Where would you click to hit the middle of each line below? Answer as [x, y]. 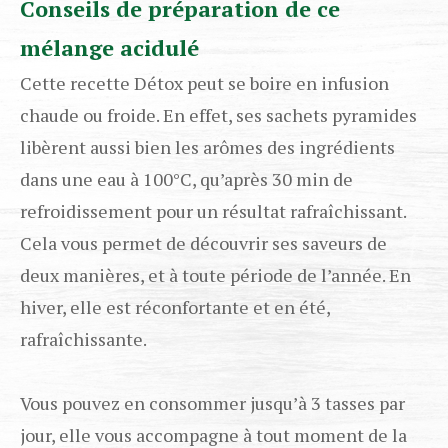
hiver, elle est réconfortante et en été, [175, 307]
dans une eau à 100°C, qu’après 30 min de [186, 179]
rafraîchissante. [83, 339]
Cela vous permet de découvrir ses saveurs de [203, 243]
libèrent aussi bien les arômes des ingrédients [207, 147]
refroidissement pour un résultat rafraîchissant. [213, 211]
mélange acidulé [109, 48]
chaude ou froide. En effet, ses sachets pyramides [218, 115]
